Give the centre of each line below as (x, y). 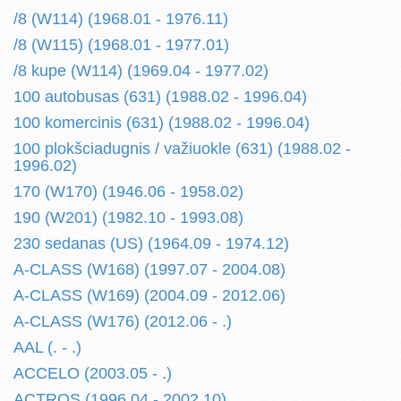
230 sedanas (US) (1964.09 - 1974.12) (151, 243)
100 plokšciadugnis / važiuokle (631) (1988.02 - (182, 149)
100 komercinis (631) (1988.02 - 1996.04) (162, 123)
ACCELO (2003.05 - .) (93, 373)
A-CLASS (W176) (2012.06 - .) (123, 321)
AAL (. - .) (47, 347)
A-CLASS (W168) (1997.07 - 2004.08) (149, 269)
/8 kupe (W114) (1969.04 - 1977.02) (141, 71)
